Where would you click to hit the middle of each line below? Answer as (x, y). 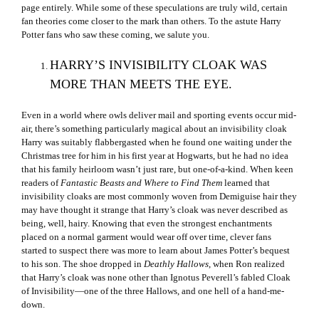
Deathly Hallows (176, 263)
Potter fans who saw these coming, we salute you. (115, 35)
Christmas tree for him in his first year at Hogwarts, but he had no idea (155, 155)
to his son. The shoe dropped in (83, 263)
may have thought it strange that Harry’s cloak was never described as (155, 209)
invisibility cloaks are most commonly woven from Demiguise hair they (159, 196)
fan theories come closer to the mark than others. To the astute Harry (151, 21)
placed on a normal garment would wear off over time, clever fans (146, 236)
